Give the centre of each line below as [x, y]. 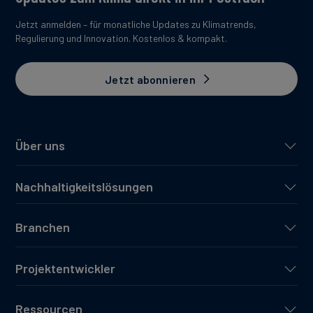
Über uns [40, 146]
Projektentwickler [65, 269]
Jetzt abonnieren [150, 79]
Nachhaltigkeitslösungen [84, 187]
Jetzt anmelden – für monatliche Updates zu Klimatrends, [136, 24]
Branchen [43, 227]
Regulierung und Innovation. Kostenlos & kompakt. [121, 38]
